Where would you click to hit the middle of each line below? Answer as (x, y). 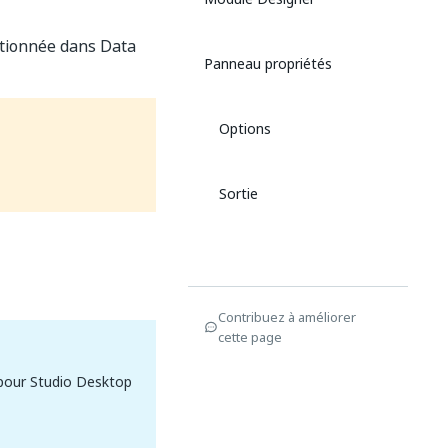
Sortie (238, 193)
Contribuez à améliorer (287, 317)
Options (245, 128)
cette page (250, 337)
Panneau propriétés (268, 63)
